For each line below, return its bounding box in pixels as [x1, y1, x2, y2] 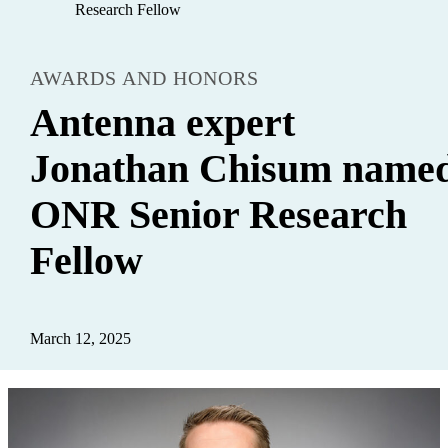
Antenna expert [30, 100, 296, 145]
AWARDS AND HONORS [30, 67, 260, 89]
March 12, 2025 [30, 330, 132, 347]
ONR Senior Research [30, 192, 408, 237]
